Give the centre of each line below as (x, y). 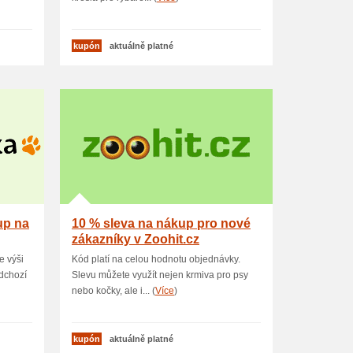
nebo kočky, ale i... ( (113, 291)
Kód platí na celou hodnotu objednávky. (156, 259)
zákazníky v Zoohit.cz (136, 239)
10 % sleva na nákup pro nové (161, 223)
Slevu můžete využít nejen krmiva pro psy (160, 275)
